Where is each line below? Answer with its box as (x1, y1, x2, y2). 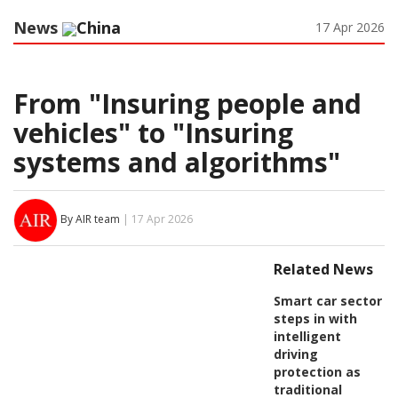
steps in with (273, 309, 357, 327)
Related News (273, 259, 373, 279)
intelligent (273, 327, 341, 345)
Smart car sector (273, 291, 382, 309)
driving (273, 345, 318, 362)
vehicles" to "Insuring (13, 114, 293, 151)
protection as (273, 362, 361, 380)
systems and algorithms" (13, 143, 340, 180)
